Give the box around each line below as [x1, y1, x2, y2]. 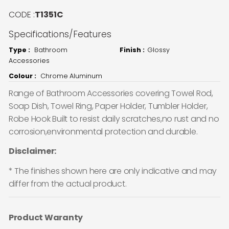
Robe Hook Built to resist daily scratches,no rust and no [8, 112, 219, 125]
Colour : [8, 71, 38, 80]
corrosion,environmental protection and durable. [8, 125, 198, 138]
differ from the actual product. [8, 177, 127, 190]
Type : [8, 45, 30, 54]
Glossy [147, 45, 170, 54]
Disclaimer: [8, 145, 57, 157]
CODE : [8, 8, 35, 20]
